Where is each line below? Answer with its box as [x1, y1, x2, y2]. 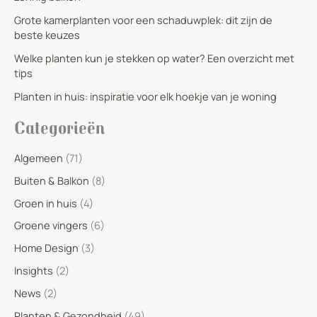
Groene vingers [14, 218, 88, 233]
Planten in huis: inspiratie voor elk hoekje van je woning [14, 89, 277, 104]
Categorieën [14, 117, 105, 138]
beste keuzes [14, 28, 80, 42]
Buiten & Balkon [14, 173, 89, 188]
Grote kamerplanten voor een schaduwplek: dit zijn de [14, 13, 272, 28]
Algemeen [14, 150, 63, 165]
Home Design [14, 241, 79, 255]
